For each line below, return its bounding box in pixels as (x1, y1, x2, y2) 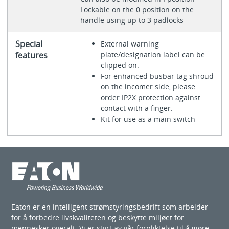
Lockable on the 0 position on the (80, 4, 194, 14)
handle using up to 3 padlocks (80, 15, 184, 25)
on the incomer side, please (100, 81, 195, 91)
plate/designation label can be (100, 49, 205, 59)
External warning (100, 38, 159, 49)
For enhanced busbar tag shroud (100, 71, 214, 81)
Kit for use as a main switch (100, 113, 195, 124)
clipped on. (100, 60, 139, 70)
